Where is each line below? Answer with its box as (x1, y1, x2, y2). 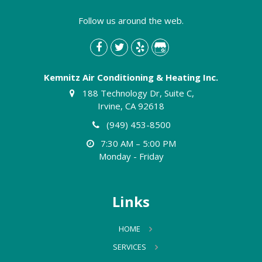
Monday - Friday (98, 150, 164, 162)
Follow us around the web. (78, 15, 184, 26)
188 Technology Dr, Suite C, (82, 87, 194, 99)
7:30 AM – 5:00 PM (101, 137, 176, 149)
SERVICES (113, 242, 146, 252)
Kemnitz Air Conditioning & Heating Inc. (44, 71, 218, 83)
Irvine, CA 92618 (98, 100, 164, 112)
